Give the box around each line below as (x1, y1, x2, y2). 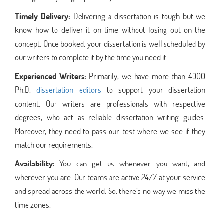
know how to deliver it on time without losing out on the (15, 24, 205, 35)
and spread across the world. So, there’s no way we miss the (15, 185, 205, 196)
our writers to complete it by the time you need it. (15, 51, 167, 63)
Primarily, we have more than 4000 (89, 70, 206, 82)
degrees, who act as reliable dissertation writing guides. (15, 111, 205, 123)
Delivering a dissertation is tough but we (73, 10, 205, 22)
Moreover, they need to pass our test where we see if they (15, 125, 205, 137)
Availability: (15, 157, 60, 169)
